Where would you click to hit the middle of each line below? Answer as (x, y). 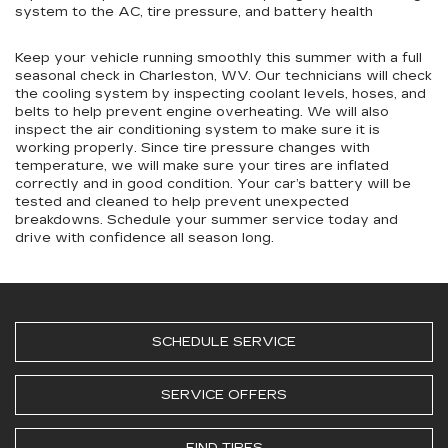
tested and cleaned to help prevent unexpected (182, 201)
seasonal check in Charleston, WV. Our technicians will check (223, 75)
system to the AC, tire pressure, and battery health (222, 11)
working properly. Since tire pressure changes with (192, 147)
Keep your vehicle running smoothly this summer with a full (218, 57)
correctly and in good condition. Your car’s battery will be (213, 183)
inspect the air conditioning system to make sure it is (197, 129)
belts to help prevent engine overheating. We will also (202, 111)
